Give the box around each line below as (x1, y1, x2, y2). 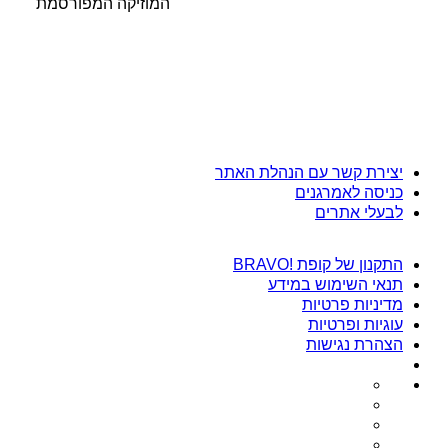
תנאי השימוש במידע (268, 275, 403, 293)
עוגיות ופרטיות (308, 315, 403, 333)
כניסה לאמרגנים (295, 183, 403, 201)
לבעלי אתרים (315, 203, 403, 221)
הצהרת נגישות (306, 335, 403, 353)
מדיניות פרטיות (302, 295, 403, 313)
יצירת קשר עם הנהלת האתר (215, 163, 403, 181)
